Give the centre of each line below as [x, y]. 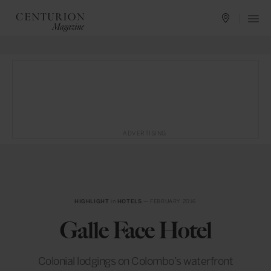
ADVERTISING [145, 134]
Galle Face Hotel [135, 230]
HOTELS [129, 201]
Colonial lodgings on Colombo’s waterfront [135, 261]
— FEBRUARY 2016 [169, 201]
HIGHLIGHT [92, 201]
